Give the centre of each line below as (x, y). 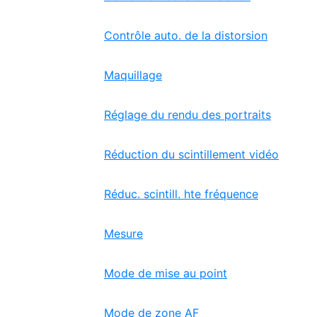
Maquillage (133, 75)
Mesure (123, 234)
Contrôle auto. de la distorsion (186, 35)
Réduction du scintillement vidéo (191, 154)
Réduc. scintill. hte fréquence (181, 194)
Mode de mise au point (166, 273)
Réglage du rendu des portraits (188, 115)
